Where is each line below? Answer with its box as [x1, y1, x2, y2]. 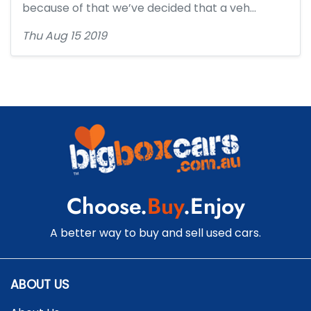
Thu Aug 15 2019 [22, 28, 107, 44]
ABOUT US [10, 276, 69, 293]
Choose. [66, 190, 147, 222]
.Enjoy [183, 190, 245, 222]
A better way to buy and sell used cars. [50, 225, 261, 241]
